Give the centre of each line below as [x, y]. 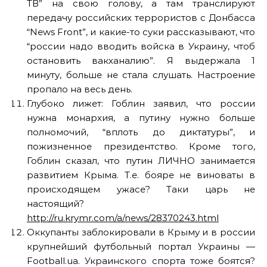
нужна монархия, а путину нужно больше [141, 118]
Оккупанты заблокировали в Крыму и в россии [141, 232]
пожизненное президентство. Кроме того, [141, 146]
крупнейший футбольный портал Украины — [141, 246]
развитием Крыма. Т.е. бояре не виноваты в [141, 175]
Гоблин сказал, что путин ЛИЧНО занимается [141, 161]
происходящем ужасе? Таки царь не [141, 189]
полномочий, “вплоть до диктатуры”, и [141, 132]
